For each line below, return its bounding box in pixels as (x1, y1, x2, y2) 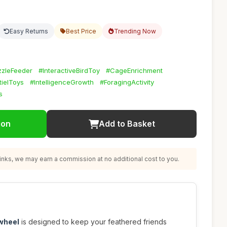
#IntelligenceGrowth (30, 78, 94, 86)
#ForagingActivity (100, 78, 154, 86)
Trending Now (114, 27, 156, 35)
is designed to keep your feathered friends (19, 217, 167, 226)
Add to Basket (98, 119, 155, 129)
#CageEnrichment (106, 66, 163, 74)
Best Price (66, 27, 96, 35)
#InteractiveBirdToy (39, 66, 100, 74)
